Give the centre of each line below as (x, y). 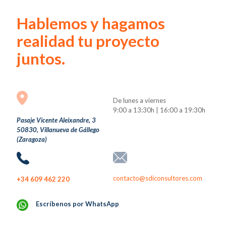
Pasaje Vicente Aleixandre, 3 (56, 120)
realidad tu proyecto (88, 41)
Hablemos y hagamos (91, 23)
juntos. (41, 59)
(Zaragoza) (32, 139)
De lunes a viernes (139, 100)
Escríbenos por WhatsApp (77, 204)
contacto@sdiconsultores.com (158, 178)
